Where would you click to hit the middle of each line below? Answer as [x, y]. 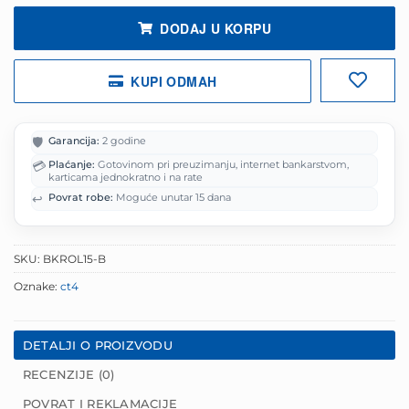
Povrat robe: [81, 198]
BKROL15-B [74, 259]
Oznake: [37, 287]
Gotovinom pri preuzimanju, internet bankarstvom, [222, 165]
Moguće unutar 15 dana [172, 198]
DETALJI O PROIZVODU [97, 346]
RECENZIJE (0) [68, 375]
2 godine [123, 141]
